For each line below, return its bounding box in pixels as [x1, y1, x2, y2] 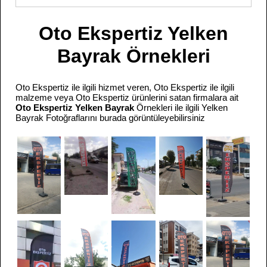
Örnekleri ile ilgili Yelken [136, 103, 228, 113]
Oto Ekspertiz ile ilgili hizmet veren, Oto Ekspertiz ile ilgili [15, 82, 234, 92]
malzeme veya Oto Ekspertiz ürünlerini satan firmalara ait [15, 92, 238, 103]
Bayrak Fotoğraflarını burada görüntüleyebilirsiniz [15, 113, 205, 123]
